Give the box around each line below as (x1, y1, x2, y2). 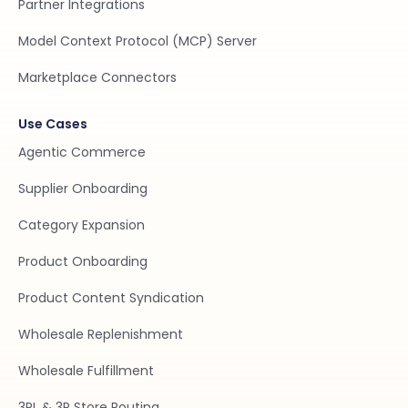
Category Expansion (18, 215, 145, 234)
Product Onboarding (18, 251, 148, 270)
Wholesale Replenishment (18, 324, 183, 343)
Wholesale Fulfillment (18, 361, 154, 380)
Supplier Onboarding (18, 178, 148, 198)
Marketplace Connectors (18, 67, 177, 87)
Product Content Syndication (18, 288, 204, 307)
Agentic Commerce (18, 142, 146, 161)
